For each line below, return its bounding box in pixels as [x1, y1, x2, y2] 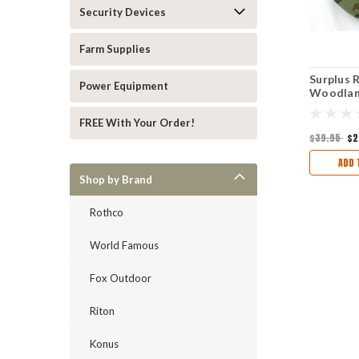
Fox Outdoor [90, 272, 151, 284]
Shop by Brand [79, 173, 152, 186]
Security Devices [79, 6, 166, 18]
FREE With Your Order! [79, 116, 195, 129]
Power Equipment [79, 79, 168, 92]
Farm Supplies [79, 42, 151, 55]
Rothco [90, 206, 123, 219]
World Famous [90, 239, 159, 252]
